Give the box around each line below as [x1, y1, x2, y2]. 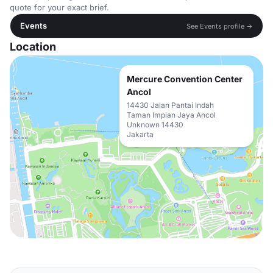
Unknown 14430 [127, 120, 183, 129]
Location [10, 40, 56, 53]
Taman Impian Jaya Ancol [127, 110, 216, 119]
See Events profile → [186, 21, 253, 30]
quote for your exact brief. [10, 2, 109, 12]
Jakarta [127, 130, 154, 139]
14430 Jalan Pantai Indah [127, 101, 214, 110]
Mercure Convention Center [127, 74, 243, 84]
